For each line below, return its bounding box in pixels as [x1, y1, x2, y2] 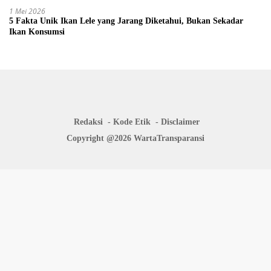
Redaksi [74, 117, 103, 127]
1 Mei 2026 [9, 6, 45, 17]
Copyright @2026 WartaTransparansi [67, 134, 204, 143]
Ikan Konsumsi [9, 27, 65, 37]
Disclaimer [161, 117, 200, 127]
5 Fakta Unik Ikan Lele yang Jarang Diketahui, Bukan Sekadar [9, 16, 243, 26]
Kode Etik [113, 117, 151, 127]
